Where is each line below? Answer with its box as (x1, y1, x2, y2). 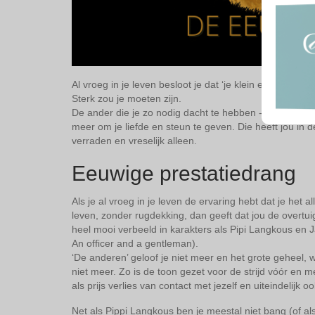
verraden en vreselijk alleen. (72, 135, 197, 147)
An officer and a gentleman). (72, 238, 198, 250)
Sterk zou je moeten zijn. (72, 93, 181, 105)
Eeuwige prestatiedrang (72, 162, 296, 186)
